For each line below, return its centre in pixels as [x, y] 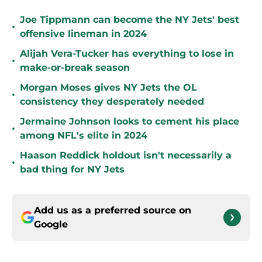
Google [51, 225]
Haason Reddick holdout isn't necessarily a [126, 156]
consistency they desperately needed [112, 102]
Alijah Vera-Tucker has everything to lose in [127, 54]
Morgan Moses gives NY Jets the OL [108, 88]
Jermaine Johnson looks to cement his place [130, 122]
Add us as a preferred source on [113, 211]
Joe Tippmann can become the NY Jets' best [130, 20]
